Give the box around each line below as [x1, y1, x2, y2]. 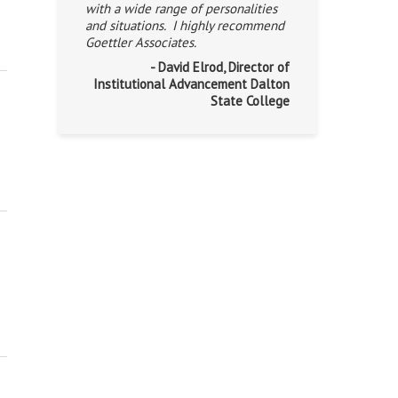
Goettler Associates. [85, 34, 196, 51]
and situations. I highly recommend [85, 17, 284, 34]
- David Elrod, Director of [150, 59, 290, 76]
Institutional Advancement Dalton [93, 76, 290, 92]
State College [211, 92, 290, 109]
